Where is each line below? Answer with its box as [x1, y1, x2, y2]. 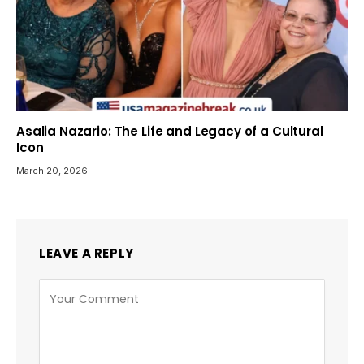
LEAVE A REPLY [39, 244, 134, 262]
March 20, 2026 [16, 164, 88, 176]
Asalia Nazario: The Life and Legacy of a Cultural [16, 122, 323, 140]
